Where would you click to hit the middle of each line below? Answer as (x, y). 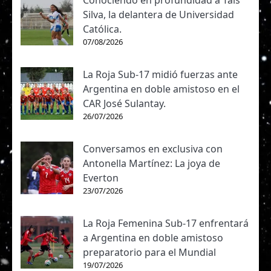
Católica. (102, 29)
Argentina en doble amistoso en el (161, 89)
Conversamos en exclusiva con (153, 149)
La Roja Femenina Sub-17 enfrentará (166, 223)
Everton (101, 178)
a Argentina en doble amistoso (153, 238)
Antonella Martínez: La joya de (152, 163)
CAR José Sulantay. (124, 103)
